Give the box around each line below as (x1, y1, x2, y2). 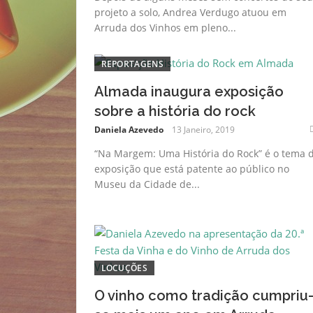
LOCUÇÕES (101, 261, 147, 274)
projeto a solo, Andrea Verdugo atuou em (94, 5, 286, 19)
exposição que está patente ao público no (94, 161, 289, 175)
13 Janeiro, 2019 (171, 123, 235, 136)
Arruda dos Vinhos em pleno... (94, 20, 236, 34)
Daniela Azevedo (94, 123, 163, 136)
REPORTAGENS (101, 57, 163, 70)
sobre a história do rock (94, 102, 256, 119)
